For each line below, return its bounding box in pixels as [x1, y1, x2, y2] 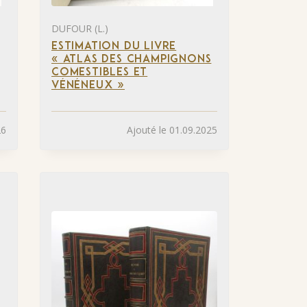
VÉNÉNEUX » [51, 79, 125, 91]
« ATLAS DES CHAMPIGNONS [51, 53, 212, 65]
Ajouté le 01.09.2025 [127, 123, 217, 137]
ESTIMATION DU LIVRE [51, 40, 177, 52]
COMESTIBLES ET [51, 66, 148, 78]
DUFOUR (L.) [51, 21, 108, 35]
